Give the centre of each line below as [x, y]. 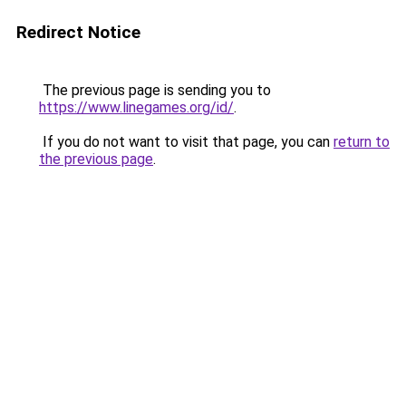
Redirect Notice [78, 32]
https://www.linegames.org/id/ [136, 107]
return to [362, 142]
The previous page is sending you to [155, 90]
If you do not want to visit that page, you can [186, 142]
